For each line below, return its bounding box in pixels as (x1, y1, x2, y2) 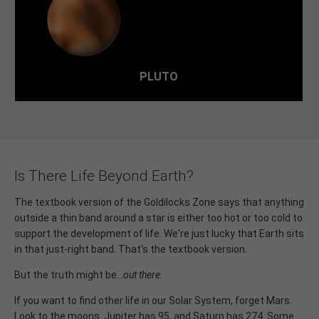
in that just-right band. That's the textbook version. (14, 244, 247, 256)
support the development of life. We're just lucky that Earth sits (14, 228, 304, 240)
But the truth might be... (14, 269, 123, 281)
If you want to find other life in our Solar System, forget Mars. (14, 295, 292, 307)
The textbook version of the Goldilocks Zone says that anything (14, 197, 304, 209)
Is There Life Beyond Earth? (14, 167, 194, 185)
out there (123, 269, 160, 281)
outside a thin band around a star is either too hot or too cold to (14, 212, 303, 224)
